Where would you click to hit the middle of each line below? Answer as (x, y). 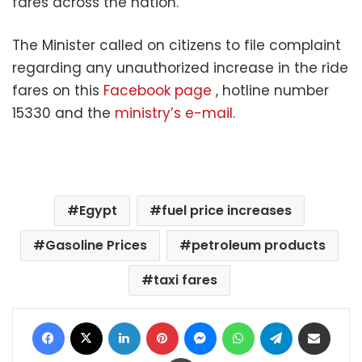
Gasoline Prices (96, 245)
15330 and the (63, 113)
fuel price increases (226, 210)
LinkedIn (160, 321)
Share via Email (343, 321)
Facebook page (158, 90)
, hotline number (270, 90)
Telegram (317, 321)
